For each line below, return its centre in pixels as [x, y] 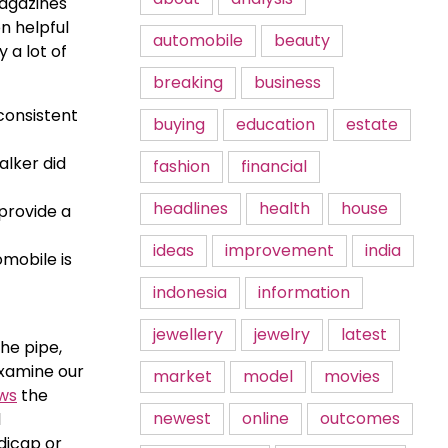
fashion [181, 166]
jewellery [188, 334]
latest [364, 334]
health [284, 208]
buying [179, 124]
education [275, 124]
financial [274, 166]
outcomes [360, 418]
